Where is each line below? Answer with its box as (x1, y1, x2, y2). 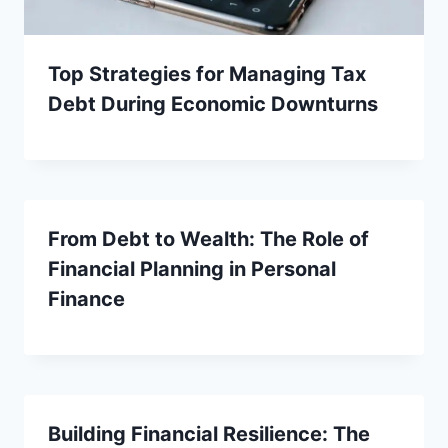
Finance (48, 286, 125, 311)
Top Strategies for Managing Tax (48, 61, 366, 86)
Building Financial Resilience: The (48, 421, 370, 446)
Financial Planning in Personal (48, 256, 336, 281)
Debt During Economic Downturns (48, 91, 378, 116)
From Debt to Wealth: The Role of (48, 226, 369, 251)
